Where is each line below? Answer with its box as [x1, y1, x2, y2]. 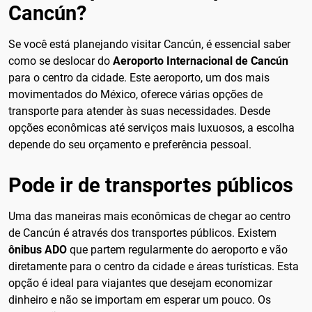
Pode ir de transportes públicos [8, 173, 293, 197]
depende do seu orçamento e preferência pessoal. [8, 138, 251, 152]
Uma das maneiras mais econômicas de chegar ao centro [8, 209, 290, 223]
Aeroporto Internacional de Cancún [113, 54, 288, 68]
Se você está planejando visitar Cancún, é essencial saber [8, 38, 290, 52]
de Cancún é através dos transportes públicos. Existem [8, 226, 276, 240]
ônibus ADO [8, 242, 67, 256]
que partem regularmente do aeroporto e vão [67, 242, 288, 256]
